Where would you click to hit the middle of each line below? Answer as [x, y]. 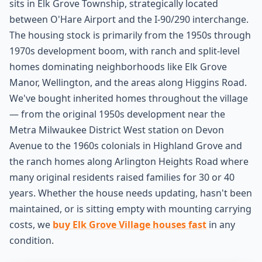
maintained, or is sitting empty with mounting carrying [130, 209]
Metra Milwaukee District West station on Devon [117, 130]
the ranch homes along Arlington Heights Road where [129, 161]
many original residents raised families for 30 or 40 [122, 177]
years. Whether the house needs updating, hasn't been [131, 193]
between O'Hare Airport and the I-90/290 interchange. [129, 19]
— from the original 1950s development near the [117, 114]
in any [221, 225]
